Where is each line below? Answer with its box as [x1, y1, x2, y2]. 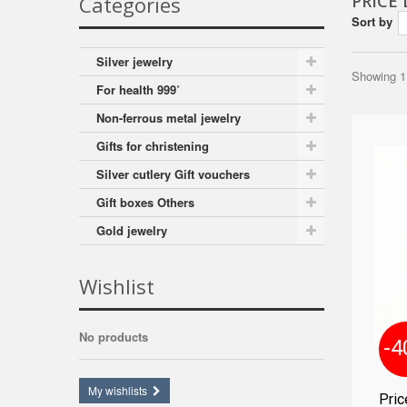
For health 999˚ [96, 81, 180, 98]
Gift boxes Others [96, 194, 194, 211]
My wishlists [88, 382, 147, 398]
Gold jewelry [96, 222, 167, 239]
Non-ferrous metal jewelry [96, 109, 241, 126]
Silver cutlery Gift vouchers [96, 165, 250, 183]
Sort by [352, 13, 392, 30]
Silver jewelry [96, 53, 173, 70]
